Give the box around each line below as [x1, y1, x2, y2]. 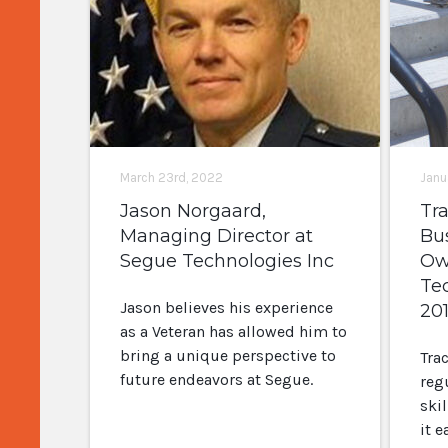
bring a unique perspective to [119, 346, 336, 365]
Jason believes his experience [119, 298, 333, 317]
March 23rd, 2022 [119, 170, 223, 185]
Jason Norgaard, [119, 200, 266, 222]
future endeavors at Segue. [119, 370, 313, 389]
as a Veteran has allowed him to [119, 322, 347, 341]
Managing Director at [119, 225, 313, 247]
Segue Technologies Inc [119, 250, 334, 272]
